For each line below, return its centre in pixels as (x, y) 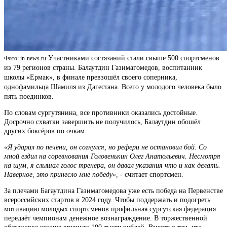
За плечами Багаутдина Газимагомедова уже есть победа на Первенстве (113, 191)
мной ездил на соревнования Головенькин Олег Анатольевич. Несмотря (112, 156)
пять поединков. (29, 96)
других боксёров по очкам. (45, 131)
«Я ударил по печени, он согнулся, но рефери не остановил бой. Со (105, 147)
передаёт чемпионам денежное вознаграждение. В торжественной (106, 218)
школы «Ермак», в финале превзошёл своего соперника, (91, 77)
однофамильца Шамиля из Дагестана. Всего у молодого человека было (113, 87)
